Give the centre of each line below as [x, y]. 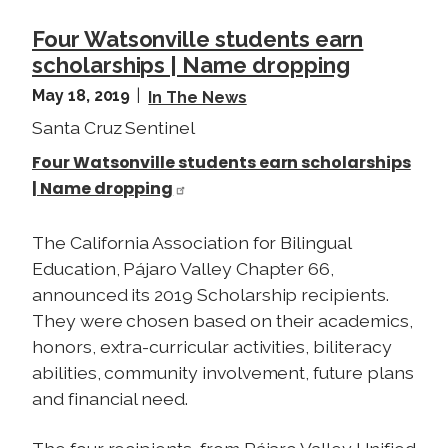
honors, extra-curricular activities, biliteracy [212, 346]
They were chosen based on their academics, [222, 320]
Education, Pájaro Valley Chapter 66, [183, 268]
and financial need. [110, 398]
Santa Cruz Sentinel [113, 127]
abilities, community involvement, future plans [223, 372]
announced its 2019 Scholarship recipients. [210, 294]
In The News [197, 97]
